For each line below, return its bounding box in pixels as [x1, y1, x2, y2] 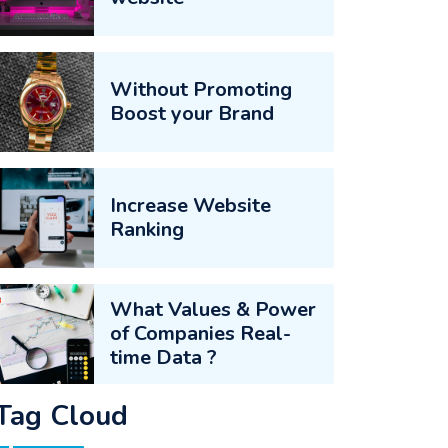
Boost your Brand [110, 100, 274, 127]
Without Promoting [110, 76, 292, 103]
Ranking [110, 216, 184, 243]
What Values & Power [110, 296, 316, 323]
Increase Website [110, 192, 271, 219]
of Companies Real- [110, 320, 291, 347]
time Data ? [110, 344, 217, 371]
